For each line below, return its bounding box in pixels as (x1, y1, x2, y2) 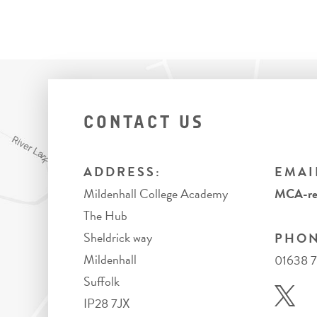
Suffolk (83, 272, 120, 291)
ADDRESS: (83, 162, 161, 181)
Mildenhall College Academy (83, 184, 228, 203)
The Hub (83, 206, 127, 225)
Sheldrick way (83, 228, 152, 247)
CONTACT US (83, 115, 204, 132)
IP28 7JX (83, 294, 130, 313)
